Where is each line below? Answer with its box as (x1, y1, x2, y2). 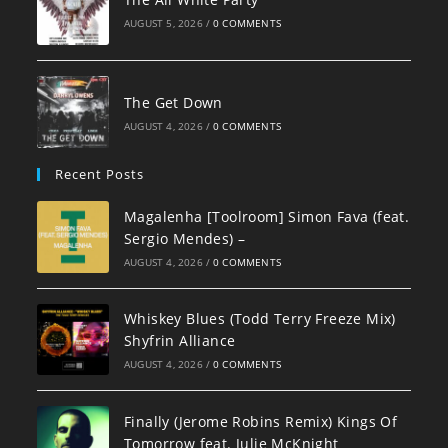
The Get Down (123, 93, 223, 113)
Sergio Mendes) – (123, 228, 246, 248)
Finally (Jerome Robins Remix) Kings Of (123, 412, 398, 432)
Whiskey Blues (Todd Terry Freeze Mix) (123, 309, 396, 329)
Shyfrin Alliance (123, 331, 236, 351)
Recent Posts (55, 164, 145, 183)
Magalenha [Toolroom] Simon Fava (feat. (123, 206, 410, 226)
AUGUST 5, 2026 (123, 16, 203, 31)
